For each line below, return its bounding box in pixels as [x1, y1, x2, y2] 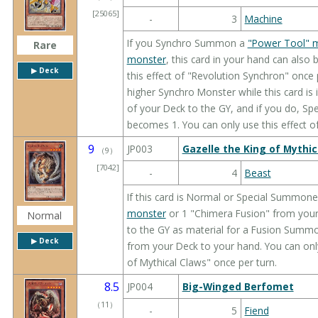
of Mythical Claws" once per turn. [126, 255, 277, 269]
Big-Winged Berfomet [182, 279, 294, 293]
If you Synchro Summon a [126, 35, 248, 50]
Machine [244, 11, 283, 26]
